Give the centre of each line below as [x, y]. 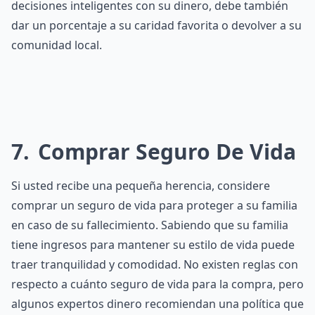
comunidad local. [57, 45]
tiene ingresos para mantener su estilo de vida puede [153, 245]
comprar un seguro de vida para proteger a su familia [154, 205]
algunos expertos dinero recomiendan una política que [157, 304]
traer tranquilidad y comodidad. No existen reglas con [155, 264]
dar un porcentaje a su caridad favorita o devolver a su [156, 25]
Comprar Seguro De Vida [164, 152]
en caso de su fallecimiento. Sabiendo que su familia [150, 225]
